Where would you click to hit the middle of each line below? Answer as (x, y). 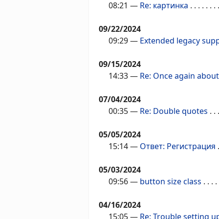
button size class (171, 182)
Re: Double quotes (174, 111)
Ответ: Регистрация (178, 146)
